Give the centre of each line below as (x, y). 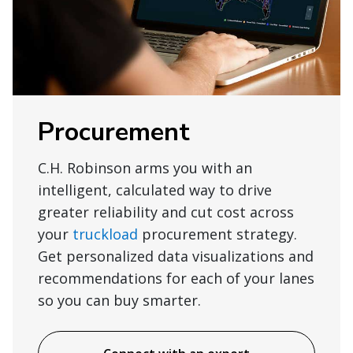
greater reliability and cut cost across (166, 212)
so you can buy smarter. (119, 301)
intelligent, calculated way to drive (155, 190)
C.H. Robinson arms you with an (145, 168)
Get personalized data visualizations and (176, 256)
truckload (105, 234)
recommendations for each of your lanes (176, 279)
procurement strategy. (217, 234)
